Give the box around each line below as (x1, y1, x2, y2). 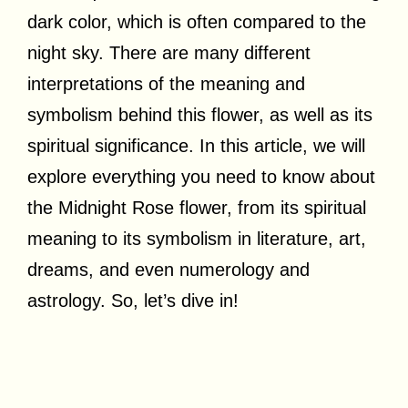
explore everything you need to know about (27, 166, 375, 187)
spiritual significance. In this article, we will (27, 135, 365, 156)
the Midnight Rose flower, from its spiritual (27, 197, 366, 218)
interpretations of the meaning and (27, 73, 305, 94)
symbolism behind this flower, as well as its (27, 104, 372, 125)
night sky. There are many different (27, 42, 311, 63)
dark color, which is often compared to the (27, 11, 366, 32)
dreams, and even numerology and (27, 259, 310, 280)
